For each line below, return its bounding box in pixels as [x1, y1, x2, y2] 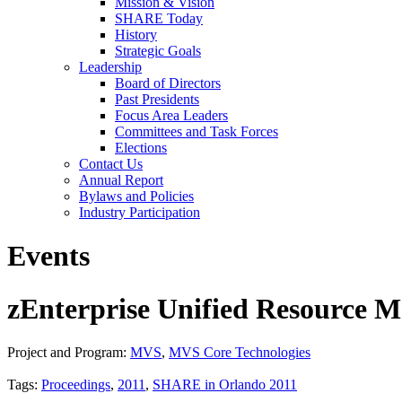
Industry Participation [79, 205, 200, 220]
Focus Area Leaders [115, 108, 228, 123]
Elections [115, 140, 167, 155]
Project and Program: [7, 345, 130, 361]
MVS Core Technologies [169, 345, 310, 361]
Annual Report [79, 172, 163, 188]
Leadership [79, 59, 142, 74]
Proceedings [41, 377, 110, 393]
